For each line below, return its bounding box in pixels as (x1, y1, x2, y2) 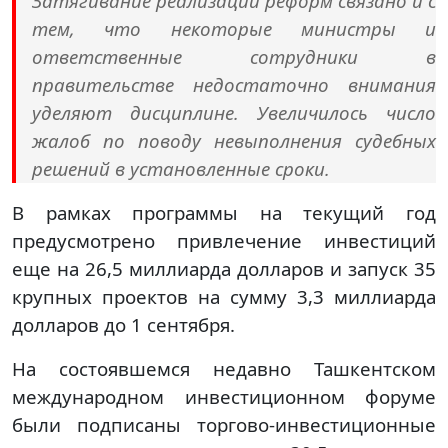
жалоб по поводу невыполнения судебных (32, 127, 436, 153)
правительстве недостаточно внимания (32, 71, 436, 97)
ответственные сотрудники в (32, 43, 436, 69)
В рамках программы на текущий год (12, 199, 436, 225)
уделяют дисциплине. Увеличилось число (32, 99, 436, 125)
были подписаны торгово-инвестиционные (12, 411, 436, 437)
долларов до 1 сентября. (12, 311, 235, 337)
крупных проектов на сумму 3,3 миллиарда (12, 283, 436, 309)
